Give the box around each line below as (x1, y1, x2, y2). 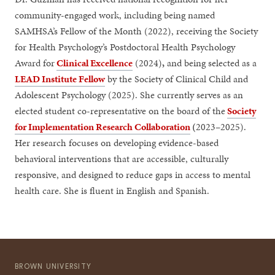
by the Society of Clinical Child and (105, 71, 249, 86)
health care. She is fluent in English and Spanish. (15, 183, 210, 198)
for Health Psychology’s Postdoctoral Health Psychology (15, 39, 236, 54)
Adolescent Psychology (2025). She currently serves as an (15, 87, 244, 102)
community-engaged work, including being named (15, 7, 215, 22)
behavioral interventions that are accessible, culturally (15, 151, 229, 166)
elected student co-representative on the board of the (15, 103, 226, 118)
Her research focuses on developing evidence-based (15, 135, 219, 150)
